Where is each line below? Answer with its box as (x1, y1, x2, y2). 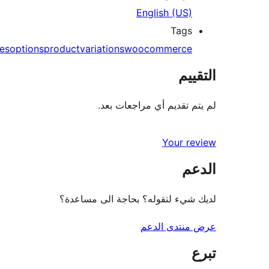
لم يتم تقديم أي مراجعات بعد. (98, 98, 216, 111)
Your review (162, 136, 216, 148)
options (10, 42, 44, 55)
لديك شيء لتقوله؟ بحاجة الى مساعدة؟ (59, 192, 216, 205)
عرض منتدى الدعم (141, 220, 216, 232)
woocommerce (124, 42, 192, 55)
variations (80, 42, 124, 55)
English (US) (136, 6, 192, 19)
